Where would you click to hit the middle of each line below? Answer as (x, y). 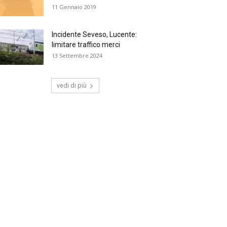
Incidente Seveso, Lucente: (94, 34)
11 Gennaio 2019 (74, 7)
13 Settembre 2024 (77, 55)
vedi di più (71, 85)
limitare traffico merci (86, 45)
